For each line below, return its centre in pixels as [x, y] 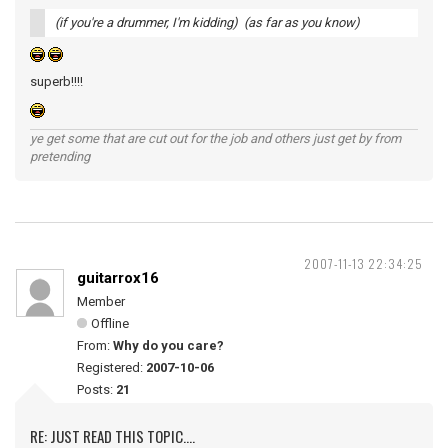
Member [101, 301]
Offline [110, 323]
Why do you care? [168, 345]
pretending [60, 156]
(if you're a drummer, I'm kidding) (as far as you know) [207, 22]
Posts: [96, 389]
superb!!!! [56, 81]
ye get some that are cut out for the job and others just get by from [215, 138]
